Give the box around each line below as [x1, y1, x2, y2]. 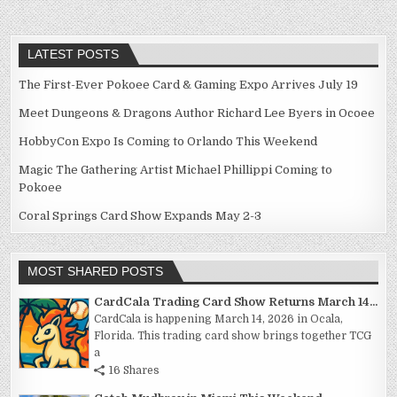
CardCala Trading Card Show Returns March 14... [94, 295, 378, 309]
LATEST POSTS [27, 47, 120, 62]
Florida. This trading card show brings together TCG [94, 330, 372, 343]
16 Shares [109, 364, 160, 378]
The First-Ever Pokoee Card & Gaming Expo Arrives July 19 [19, 78, 359, 92]
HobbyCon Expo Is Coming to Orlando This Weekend [19, 135, 318, 149]
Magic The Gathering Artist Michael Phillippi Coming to [19, 163, 333, 177]
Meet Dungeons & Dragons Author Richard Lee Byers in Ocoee [19, 106, 376, 121]
